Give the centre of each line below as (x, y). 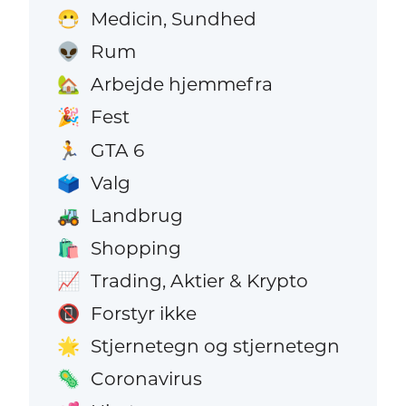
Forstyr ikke (143, 313)
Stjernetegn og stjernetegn (215, 346)
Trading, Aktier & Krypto (199, 280)
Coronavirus (146, 379)
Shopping (135, 247)
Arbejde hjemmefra (181, 84)
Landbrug (136, 215)
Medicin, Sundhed (173, 19)
